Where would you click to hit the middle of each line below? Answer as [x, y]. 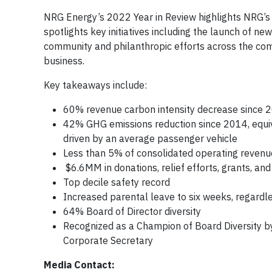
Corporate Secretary [108, 240]
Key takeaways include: [95, 85]
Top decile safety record [117, 182]
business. [65, 61]
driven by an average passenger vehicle [151, 138]
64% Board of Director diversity [132, 211]
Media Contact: [79, 265]
